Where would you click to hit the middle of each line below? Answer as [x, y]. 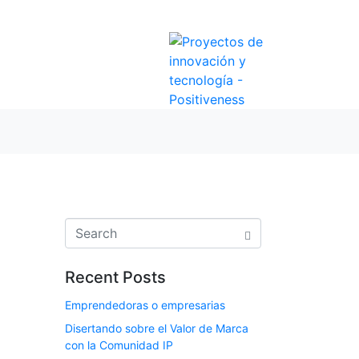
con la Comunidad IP [119, 345]
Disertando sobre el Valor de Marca [157, 329]
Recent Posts [115, 277]
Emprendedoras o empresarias [145, 305]
